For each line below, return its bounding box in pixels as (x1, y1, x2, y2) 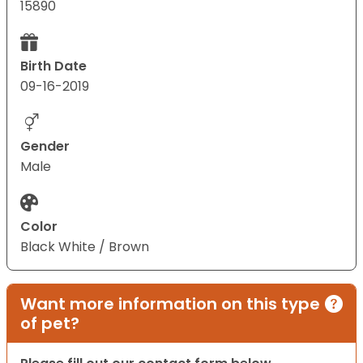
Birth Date (20, 57, 87, 76)
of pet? (20, 312, 79, 335)
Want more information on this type (20, 293, 320, 316)
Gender (20, 137, 70, 156)
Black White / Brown (20, 237, 149, 257)
